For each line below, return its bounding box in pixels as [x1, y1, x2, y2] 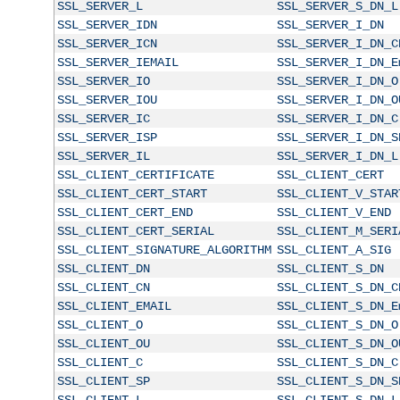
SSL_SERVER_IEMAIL [56, 54, 179, 70]
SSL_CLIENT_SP [56, 373, 150, 388]
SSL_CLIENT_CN [56, 279, 150, 295]
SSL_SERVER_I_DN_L [276, 148, 398, 163]
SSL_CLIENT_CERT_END [56, 204, 193, 220]
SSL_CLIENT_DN [56, 261, 150, 276]
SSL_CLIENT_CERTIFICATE [56, 167, 214, 182]
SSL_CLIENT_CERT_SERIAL [56, 223, 214, 238]
